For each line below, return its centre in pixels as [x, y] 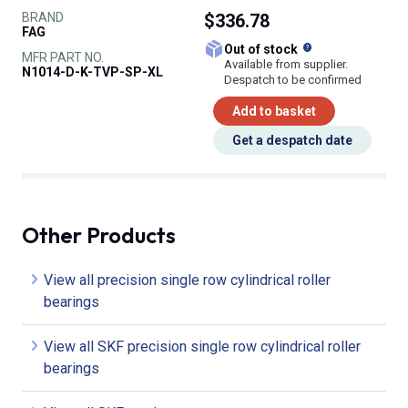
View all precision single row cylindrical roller [187, 280]
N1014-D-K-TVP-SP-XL [92, 71]
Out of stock [267, 49]
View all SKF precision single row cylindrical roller [202, 346]
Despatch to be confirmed [293, 79]
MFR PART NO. [63, 57]
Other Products [99, 235]
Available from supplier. [286, 64]
